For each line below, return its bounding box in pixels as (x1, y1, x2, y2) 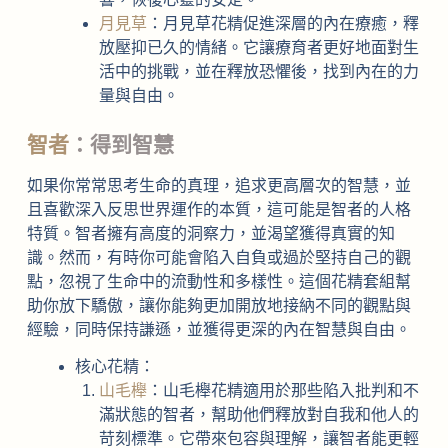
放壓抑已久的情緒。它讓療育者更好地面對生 (98, 39, 419, 57)
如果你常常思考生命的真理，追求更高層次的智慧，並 (26, 177, 411, 195)
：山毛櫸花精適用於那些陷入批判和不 (146, 382, 419, 400)
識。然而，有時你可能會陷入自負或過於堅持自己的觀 (26, 249, 411, 267)
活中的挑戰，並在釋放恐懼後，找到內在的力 (98, 63, 419, 81)
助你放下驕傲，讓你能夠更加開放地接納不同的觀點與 (26, 297, 411, 315)
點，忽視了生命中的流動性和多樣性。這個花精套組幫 (26, 273, 411, 291)
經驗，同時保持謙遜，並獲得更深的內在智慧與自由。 (26, 321, 411, 339)
